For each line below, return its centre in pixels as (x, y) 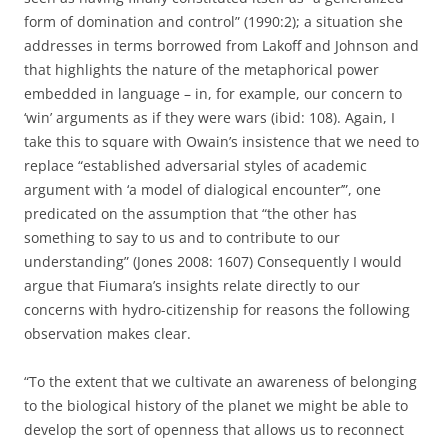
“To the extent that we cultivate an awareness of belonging (220, 381)
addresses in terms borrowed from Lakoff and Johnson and (221, 45)
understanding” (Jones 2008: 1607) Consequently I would (213, 261)
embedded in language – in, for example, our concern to (213, 93)
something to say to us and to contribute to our (182, 237)
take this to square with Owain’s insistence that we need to (221, 141)
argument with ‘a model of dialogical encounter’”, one (202, 189)
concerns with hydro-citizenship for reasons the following (217, 309)
